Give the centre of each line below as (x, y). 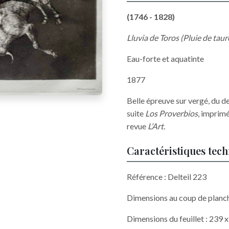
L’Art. (157, 126)
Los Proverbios (171, 113)
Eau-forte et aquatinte (166, 59)
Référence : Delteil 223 (167, 177)
